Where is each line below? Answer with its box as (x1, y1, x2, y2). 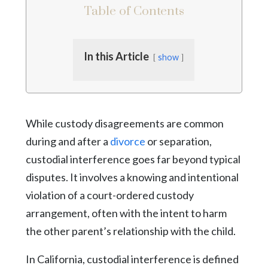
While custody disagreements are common (25, 116, 224, 130)
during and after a (25, 134, 110, 148)
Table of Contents (83, 3, 184, 19)
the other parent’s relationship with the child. (25, 224, 236, 237)
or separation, (145, 134, 212, 148)
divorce (109, 134, 145, 148)
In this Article (84, 49, 150, 63)
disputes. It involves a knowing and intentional (25, 170, 239, 184)
